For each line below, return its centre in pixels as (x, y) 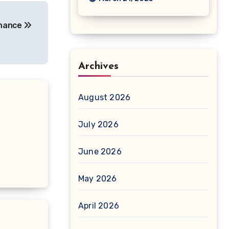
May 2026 (98, 179)
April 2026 (99, 206)
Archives (98, 66)
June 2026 (100, 152)
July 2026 (98, 124)
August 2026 (105, 97)
